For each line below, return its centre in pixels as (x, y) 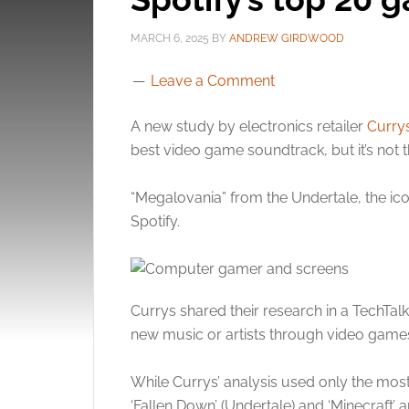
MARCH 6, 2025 (170, 38)
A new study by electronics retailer (249, 126)
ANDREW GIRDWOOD (287, 38)
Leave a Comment (213, 81)
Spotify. (155, 221)
